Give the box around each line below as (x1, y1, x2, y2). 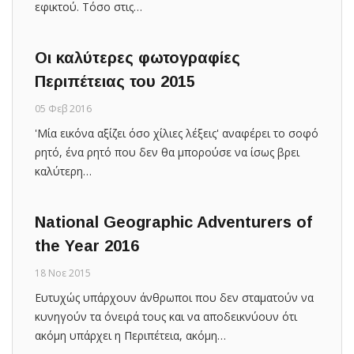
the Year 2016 (35, 236, 139, 254)
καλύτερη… (35, 163, 92, 179)
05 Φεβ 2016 (35, 101, 92, 115)
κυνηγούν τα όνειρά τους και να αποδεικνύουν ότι (35, 308, 297, 324)
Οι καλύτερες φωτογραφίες (35, 48, 240, 66)
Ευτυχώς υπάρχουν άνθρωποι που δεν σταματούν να (35, 289, 314, 305)
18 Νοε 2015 (35, 265, 91, 280)
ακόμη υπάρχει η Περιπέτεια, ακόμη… (35, 327, 226, 343)
